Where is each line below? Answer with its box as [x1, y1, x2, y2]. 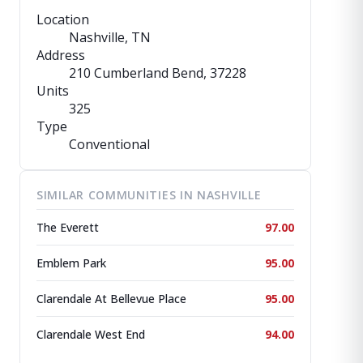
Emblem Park [36, 255, 106, 271]
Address [36, 46, 85, 64]
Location [36, 11, 89, 28]
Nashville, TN [69, 28, 151, 46]
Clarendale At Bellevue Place [36, 291, 186, 306]
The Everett [36, 220, 99, 235]
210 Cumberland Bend [69, 64, 203, 82]
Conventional [69, 135, 150, 153]
